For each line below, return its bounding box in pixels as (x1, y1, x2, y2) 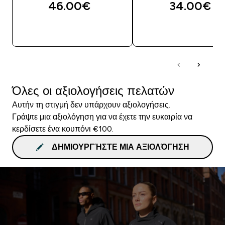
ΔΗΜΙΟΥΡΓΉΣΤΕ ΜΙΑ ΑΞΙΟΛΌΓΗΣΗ (52, 142, 189, 151)
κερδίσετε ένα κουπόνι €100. (12, 124, 114, 133)
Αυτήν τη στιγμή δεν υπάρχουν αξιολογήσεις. (12, 100, 170, 109)
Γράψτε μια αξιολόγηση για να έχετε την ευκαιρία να (12, 112, 192, 121)
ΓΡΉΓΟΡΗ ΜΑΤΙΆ (49, 26, 107, 34)
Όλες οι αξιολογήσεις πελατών (12, 83, 174, 97)
